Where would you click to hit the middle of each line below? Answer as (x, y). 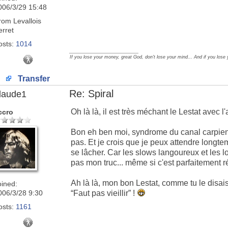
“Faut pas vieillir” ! (104, 193)
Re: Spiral (91, 94)
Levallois (26, 21)
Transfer (33, 79)
